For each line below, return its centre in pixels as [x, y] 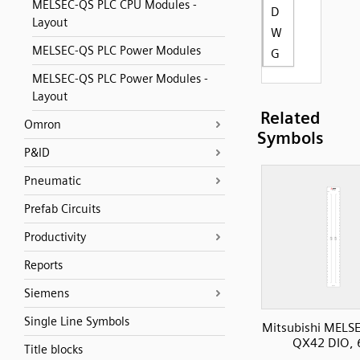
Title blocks [53, 350]
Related [290, 118]
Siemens [47, 293]
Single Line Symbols [77, 321]
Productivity [55, 237]
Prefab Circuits [62, 209]
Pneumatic [53, 181]
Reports [43, 265]
